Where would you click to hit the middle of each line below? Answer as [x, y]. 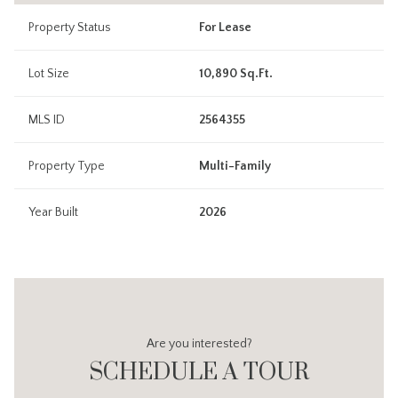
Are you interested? [199, 344]
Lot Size [49, 74]
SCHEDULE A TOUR [199, 373]
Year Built [53, 212]
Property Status [70, 28]
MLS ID [47, 120]
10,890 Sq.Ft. [236, 74]
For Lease [225, 28]
